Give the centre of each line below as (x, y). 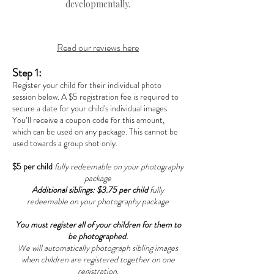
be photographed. (98, 236)
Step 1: (27, 73)
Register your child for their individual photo (87, 85)
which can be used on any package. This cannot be (95, 131)
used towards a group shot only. (65, 143)
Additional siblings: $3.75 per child (91, 190)
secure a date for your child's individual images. (91, 108)
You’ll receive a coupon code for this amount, (88, 120)
